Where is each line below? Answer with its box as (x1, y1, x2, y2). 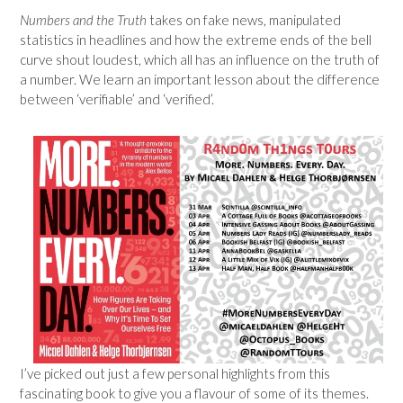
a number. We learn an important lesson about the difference (20, 70, 380, 87)
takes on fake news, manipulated (147, 11, 341, 28)
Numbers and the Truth (20, 11, 147, 28)
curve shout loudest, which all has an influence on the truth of (20, 50, 380, 67)
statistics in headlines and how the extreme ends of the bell (20, 31, 372, 48)
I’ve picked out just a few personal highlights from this (20, 364, 330, 381)
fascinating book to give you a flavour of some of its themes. (20, 384, 369, 401)
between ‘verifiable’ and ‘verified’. (20, 90, 214, 107)
